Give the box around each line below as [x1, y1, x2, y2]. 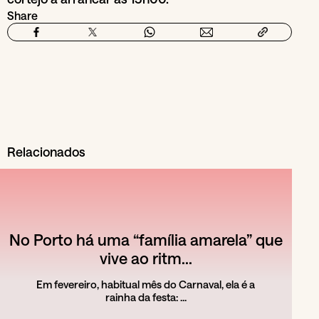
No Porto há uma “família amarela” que [9, 229, 283, 249]
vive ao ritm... [99, 248, 192, 267]
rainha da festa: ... [105, 290, 187, 303]
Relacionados [7, 143, 85, 159]
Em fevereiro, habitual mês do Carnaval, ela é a [36, 277, 256, 291]
